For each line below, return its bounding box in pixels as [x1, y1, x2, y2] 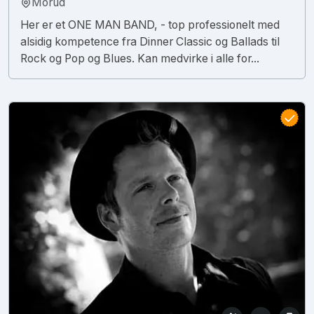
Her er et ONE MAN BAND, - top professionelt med [20, 18, 280, 32]
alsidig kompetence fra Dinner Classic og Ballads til [20, 34, 280, 48]
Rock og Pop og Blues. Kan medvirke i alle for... [20, 51, 259, 65]
